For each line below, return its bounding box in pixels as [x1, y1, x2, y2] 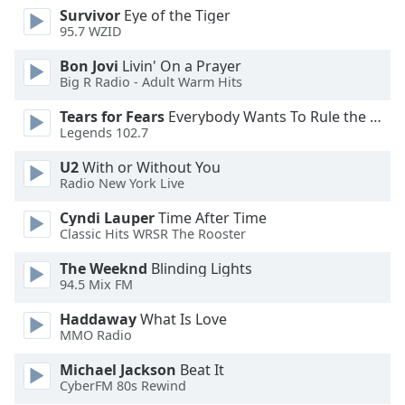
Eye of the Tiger [120, 5, 231, 25]
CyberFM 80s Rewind [60, 377, 186, 395]
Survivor [60, 5, 120, 25]
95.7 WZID [60, 23, 122, 41]
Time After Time [155, 208, 267, 228]
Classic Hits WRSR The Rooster [60, 225, 246, 243]
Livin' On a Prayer [118, 56, 241, 76]
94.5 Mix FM [60, 276, 133, 294]
